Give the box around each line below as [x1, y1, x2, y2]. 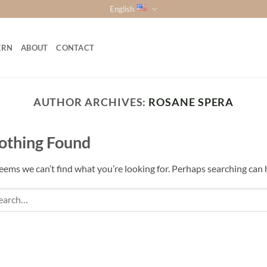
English [109, 4, 134, 14]
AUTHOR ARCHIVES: [33, 95, 149, 108]
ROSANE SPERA [148, 95, 234, 108]
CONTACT [56, 43, 95, 52]
